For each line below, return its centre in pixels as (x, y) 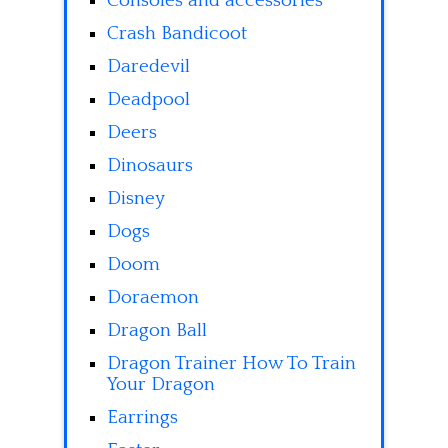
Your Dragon (161, 385)
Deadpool (148, 100)
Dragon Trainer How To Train (231, 364)
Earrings (142, 418)
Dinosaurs (150, 166)
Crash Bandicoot (177, 34)
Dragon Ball (157, 331)
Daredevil (148, 67)
